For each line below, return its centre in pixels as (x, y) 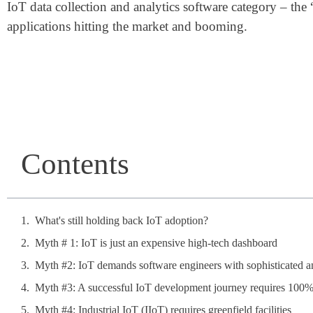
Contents (75, 163)
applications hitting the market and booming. (127, 27)
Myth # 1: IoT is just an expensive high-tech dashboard (156, 242)
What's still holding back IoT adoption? (122, 220)
